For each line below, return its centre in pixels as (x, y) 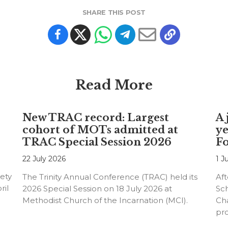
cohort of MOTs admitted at (100, 130)
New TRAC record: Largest (95, 118)
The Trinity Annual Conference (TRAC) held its (110, 177)
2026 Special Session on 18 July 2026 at (97, 189)
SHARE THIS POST (114, 13)
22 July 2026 (44, 159)
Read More (114, 85)
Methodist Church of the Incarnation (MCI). (105, 201)
